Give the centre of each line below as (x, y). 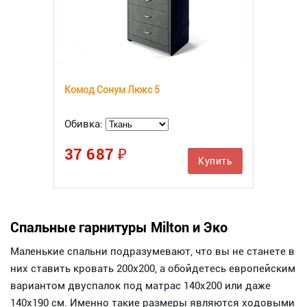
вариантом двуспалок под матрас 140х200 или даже (140, 285)
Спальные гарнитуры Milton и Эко (119, 227)
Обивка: (85, 124)
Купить (216, 161)
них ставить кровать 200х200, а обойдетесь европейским (153, 268)
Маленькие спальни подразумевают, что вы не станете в (152, 251)
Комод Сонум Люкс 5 (112, 89)
